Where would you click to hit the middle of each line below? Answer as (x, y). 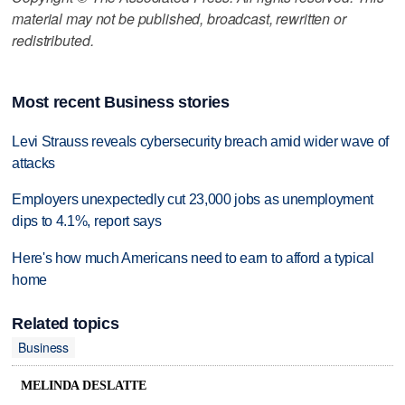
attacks (34, 163)
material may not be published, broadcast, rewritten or (179, 18)
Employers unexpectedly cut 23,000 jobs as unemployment (193, 200)
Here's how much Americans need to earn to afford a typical (193, 259)
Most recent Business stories (121, 102)
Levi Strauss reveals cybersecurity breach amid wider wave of (201, 141)
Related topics (66, 323)
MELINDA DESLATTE (84, 386)
